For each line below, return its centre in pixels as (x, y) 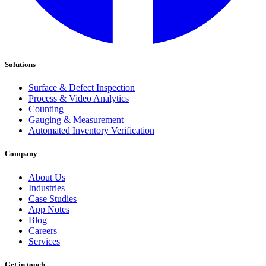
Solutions (20, 65)
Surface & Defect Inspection (82, 88)
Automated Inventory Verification (91, 131)
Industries (47, 188)
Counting (46, 109)
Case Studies (53, 198)
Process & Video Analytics (79, 99)
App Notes (49, 209)
